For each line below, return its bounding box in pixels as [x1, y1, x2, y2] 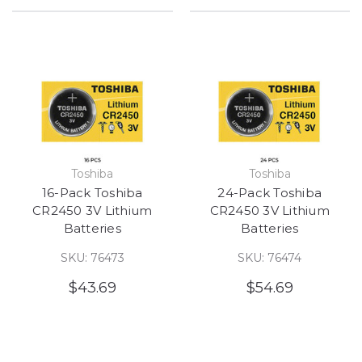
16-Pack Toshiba [41, 184, 143, 200]
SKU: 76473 [60, 250, 124, 265]
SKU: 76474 [238, 250, 302, 265]
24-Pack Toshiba [217, 184, 322, 200]
